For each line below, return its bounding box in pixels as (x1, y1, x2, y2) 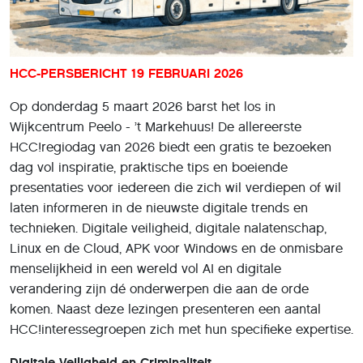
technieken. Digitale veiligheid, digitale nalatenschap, (10, 220, 327, 236)
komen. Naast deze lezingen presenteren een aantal (10, 301, 321, 317)
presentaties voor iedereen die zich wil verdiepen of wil (10, 179, 341, 195)
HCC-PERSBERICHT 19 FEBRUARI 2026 (10, 65, 243, 81)
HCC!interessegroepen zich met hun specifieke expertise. (10, 321, 353, 337)
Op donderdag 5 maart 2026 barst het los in (10, 98, 275, 114)
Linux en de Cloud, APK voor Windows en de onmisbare (10, 240, 343, 256)
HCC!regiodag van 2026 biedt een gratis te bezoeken (10, 139, 331, 155)
